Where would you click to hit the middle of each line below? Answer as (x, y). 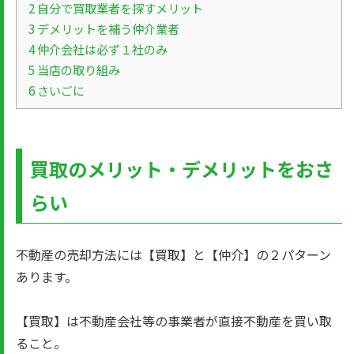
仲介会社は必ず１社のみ (101, 49)
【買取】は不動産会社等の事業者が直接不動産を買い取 (174, 321)
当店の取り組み (77, 70)
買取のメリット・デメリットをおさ (182, 169)
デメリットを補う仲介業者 (107, 29)
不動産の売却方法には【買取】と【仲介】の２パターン (173, 254)
